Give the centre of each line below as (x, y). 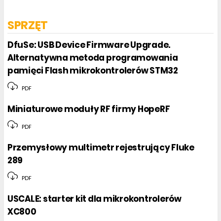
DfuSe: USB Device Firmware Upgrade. (89, 45)
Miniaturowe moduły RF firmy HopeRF (89, 109)
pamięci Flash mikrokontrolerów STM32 (93, 70)
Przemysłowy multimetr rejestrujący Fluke (101, 148)
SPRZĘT (28, 25)
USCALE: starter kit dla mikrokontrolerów (94, 199)
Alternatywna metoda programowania (93, 57)
